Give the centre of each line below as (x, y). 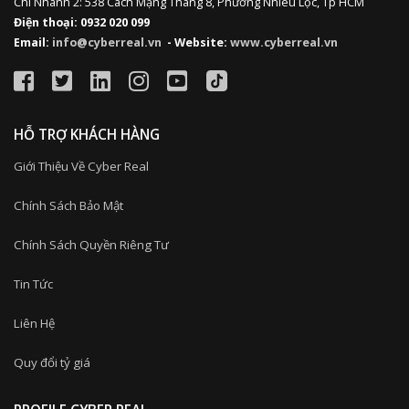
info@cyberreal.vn (107, 43)
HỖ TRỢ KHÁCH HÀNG (87, 135)
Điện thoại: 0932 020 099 (82, 22)
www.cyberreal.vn (284, 43)
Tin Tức (33, 283)
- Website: (196, 43)
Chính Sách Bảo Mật (68, 205)
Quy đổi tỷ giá (52, 362)
